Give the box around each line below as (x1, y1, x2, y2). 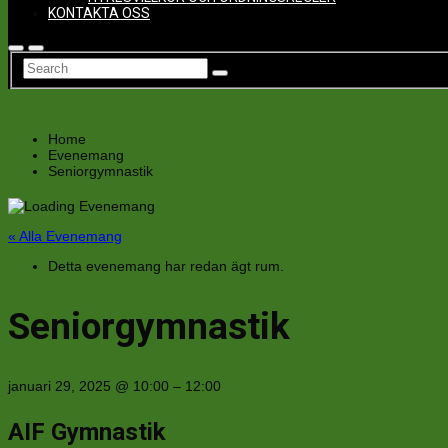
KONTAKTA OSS (48, 4, 150, 21)
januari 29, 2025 (8, 378, 115, 395)
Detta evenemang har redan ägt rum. (48, 257, 284, 274)
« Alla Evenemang (8, 227, 122, 244)
